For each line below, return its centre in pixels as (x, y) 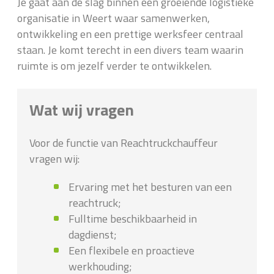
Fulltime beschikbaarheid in (133, 219)
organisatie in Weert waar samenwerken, (113, 18)
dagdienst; (93, 235)
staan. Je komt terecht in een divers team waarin (130, 50)
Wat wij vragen (82, 110)
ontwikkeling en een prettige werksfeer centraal (130, 34)
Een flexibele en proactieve (131, 251)
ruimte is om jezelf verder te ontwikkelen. (114, 66)
